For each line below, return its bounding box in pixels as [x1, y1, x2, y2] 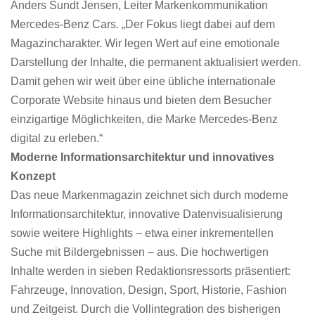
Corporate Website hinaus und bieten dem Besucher [11, 94, 271, 106]
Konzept [11, 170, 56, 182]
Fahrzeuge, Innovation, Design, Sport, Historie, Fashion [11, 284, 287, 296]
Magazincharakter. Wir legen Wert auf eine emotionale [11, 37, 280, 49]
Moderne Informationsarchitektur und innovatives [11, 151, 274, 163]
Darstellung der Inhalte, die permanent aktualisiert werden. [11, 56, 301, 68]
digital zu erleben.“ [11, 132, 103, 144]
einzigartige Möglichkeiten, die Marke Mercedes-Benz [11, 113, 278, 125]
